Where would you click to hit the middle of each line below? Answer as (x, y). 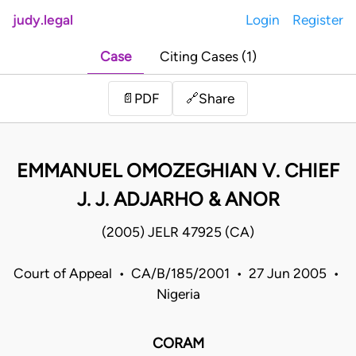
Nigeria (178, 294)
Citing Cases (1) (208, 57)
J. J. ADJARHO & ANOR (178, 199)
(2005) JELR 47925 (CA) (178, 232)
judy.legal (43, 20)
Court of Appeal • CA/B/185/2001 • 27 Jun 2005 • (178, 274)
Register (318, 20)
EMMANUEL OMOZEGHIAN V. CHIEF (178, 171)
